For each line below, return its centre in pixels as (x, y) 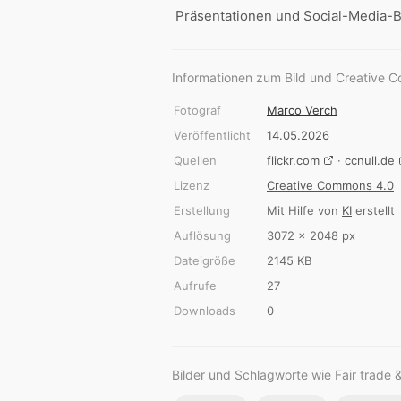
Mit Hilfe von (304, 210)
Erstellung (202, 210)
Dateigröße (205, 260)
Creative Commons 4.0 (330, 185)
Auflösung (202, 235)
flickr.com (295, 160)
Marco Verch (302, 110)
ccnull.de (371, 160)
